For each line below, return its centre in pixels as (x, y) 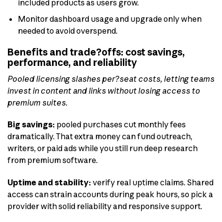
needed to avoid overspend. (67, 31)
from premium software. (53, 160)
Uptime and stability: (49, 183)
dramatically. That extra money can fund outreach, (100, 137)
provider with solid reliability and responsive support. (105, 206)
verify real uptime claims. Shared (152, 183)
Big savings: (31, 125)
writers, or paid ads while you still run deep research (103, 148)
